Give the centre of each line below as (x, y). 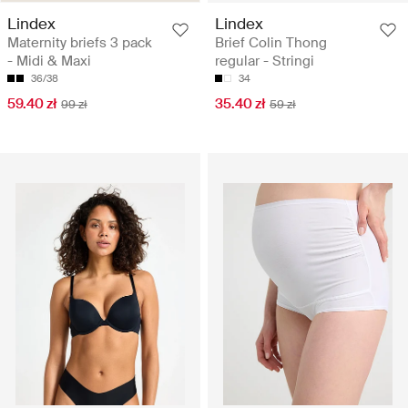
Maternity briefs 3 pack (80, 43)
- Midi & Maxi (49, 61)
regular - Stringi (265, 61)
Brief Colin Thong (271, 43)
